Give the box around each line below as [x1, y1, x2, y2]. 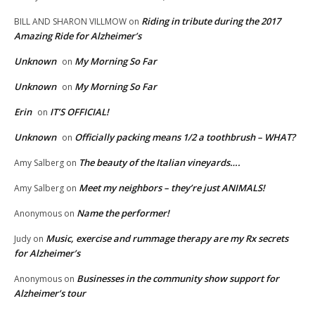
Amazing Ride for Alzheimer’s [14, 30, 141, 43]
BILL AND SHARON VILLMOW [14, 15, 127, 28]
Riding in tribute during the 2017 [141, 15, 281, 28]
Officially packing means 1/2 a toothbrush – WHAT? [75, 131, 295, 144]
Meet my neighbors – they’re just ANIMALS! [79, 181, 265, 195]
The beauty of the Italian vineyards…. [79, 156, 240, 169]
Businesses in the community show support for [77, 272, 279, 285]
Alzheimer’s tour [14, 287, 86, 300]
